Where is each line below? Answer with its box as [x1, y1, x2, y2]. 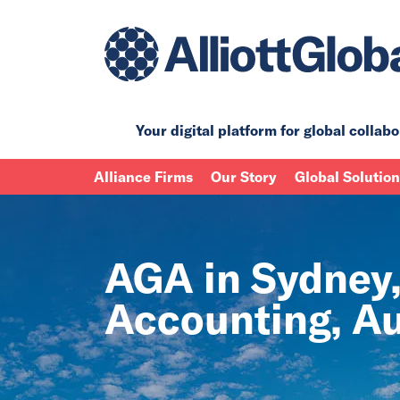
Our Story [211, 167, 277, 186]
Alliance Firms [94, 167, 193, 186]
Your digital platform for [136, 121, 304, 139]
